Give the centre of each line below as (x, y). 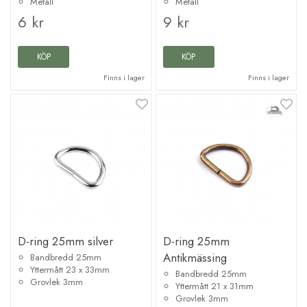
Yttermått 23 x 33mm (70, 269)
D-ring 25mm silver (65, 241)
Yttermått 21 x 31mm (214, 286)
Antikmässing (195, 257)
